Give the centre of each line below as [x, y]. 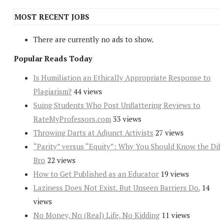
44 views [88, 92]
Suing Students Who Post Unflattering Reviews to [117, 105]
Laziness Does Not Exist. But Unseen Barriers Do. [117, 188]
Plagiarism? [53, 92]
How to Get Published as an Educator [96, 174]
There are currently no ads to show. [94, 40]
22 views [61, 160]
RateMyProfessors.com [72, 119]
